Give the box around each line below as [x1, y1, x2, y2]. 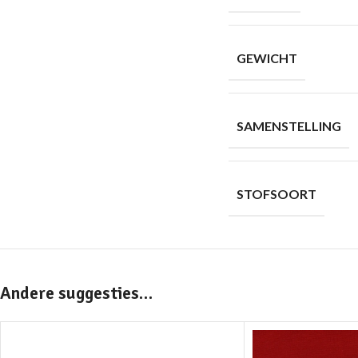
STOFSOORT [237, 186, 316, 201]
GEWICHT [237, 50, 297, 66]
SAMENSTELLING [237, 118, 341, 133]
